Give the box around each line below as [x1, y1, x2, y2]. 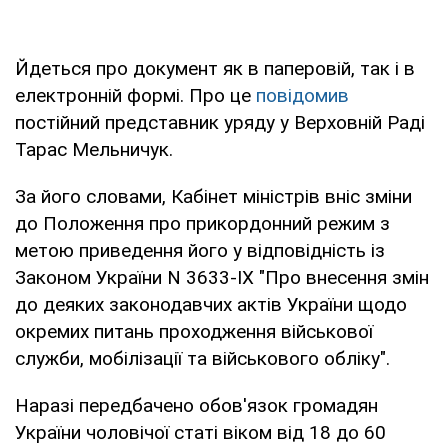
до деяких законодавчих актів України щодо [15, 292, 407, 316]
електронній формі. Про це [15, 83, 256, 107]
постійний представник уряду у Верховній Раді [15, 110, 425, 134]
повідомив [256, 83, 349, 107]
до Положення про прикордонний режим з [15, 211, 390, 235]
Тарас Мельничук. [15, 137, 173, 161]
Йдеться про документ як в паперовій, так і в [15, 56, 415, 80]
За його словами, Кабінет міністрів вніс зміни [15, 184, 412, 208]
